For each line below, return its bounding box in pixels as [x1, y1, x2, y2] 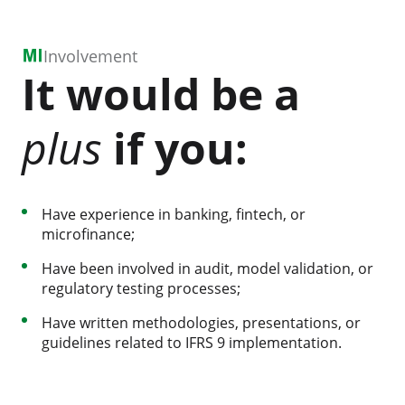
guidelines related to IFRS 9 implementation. [42, 332, 342, 353]
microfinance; [42, 223, 135, 244]
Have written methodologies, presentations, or [42, 312, 361, 333]
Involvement [43, 44, 137, 67]
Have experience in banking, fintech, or [42, 203, 306, 224]
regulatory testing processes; [42, 278, 240, 298]
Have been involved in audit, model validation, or [42, 258, 373, 278]
